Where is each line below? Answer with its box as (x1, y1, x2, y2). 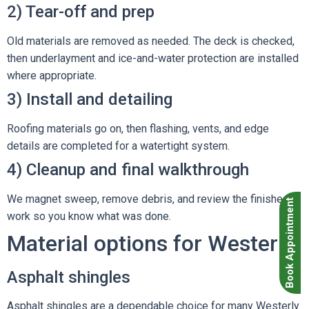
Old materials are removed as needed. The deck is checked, (7, 34, 295, 48)
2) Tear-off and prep (7, 2, 154, 21)
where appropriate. (7, 69, 97, 82)
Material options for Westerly (7, 230, 295, 257)
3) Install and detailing (7, 90, 172, 109)
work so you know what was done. (7, 210, 171, 223)
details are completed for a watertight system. (7, 139, 230, 152)
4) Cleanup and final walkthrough (7, 160, 249, 179)
